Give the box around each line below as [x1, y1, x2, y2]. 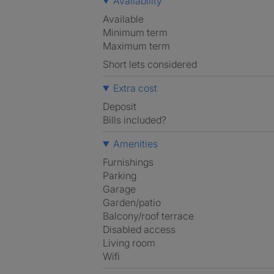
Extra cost [113, 82, 157, 94]
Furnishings [103, 156, 154, 168]
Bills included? [103, 114, 166, 126]
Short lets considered [103, 58, 197, 70]
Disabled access [103, 223, 176, 235]
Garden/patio [103, 196, 161, 209]
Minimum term [103, 26, 168, 39]
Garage [103, 183, 136, 195]
